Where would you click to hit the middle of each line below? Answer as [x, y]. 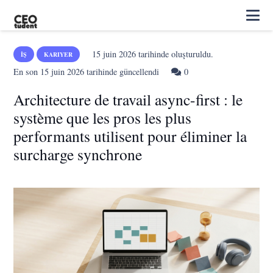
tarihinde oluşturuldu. [174, 54]
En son [27, 72]
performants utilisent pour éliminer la [130, 136]
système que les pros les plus [103, 118]
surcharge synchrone [78, 154]
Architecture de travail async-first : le [128, 99]
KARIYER [58, 54]
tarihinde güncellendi [122, 72]
